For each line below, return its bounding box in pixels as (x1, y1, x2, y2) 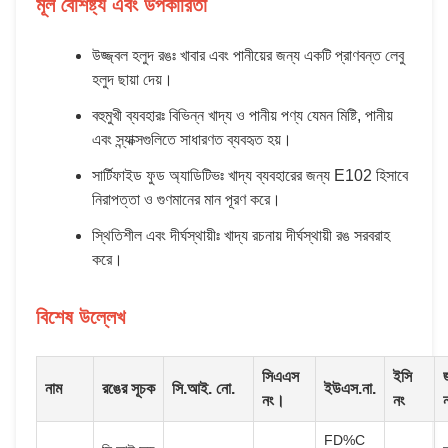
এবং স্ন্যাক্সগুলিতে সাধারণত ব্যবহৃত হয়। (92, 131, 292, 148)
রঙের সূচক (102, 380, 155, 397)
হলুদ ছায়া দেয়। (92, 71, 173, 88)
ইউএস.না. (324, 380, 376, 397)
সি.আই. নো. (172, 380, 235, 397)
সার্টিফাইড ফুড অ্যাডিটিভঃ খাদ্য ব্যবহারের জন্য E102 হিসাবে (92, 167, 408, 184)
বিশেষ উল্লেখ (36, 306, 125, 328)
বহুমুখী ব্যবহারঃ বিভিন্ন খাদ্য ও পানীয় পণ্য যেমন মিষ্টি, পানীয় (92, 107, 393, 124)
